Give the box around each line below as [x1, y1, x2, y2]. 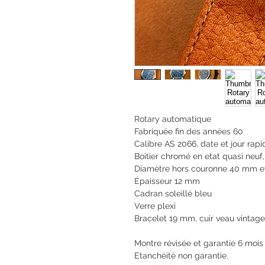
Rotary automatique [134, 114, 211, 124]
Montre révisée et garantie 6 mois [134, 238, 263, 248]
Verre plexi [134, 201, 176, 211]
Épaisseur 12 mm [134, 176, 200, 186]
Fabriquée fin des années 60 [134, 126, 243, 136]
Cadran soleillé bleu [134, 188, 212, 198]
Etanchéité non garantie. [134, 250, 228, 260]
